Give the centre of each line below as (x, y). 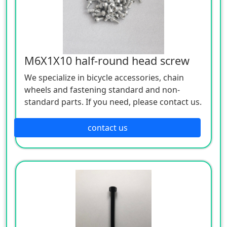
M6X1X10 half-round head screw (107, 60)
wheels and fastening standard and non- (102, 89)
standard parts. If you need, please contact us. (113, 102)
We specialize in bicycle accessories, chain (104, 77)
